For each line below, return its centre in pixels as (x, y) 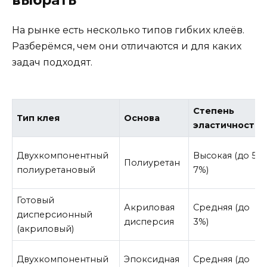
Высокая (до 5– (227, 156)
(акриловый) (46, 229)
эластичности (227, 125)
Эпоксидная (152, 260)
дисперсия (149, 222)
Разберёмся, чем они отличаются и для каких (127, 46)
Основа (142, 118)
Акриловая (150, 208)
